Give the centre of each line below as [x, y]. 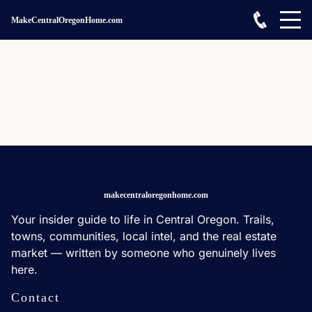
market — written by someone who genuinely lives [143, 253]
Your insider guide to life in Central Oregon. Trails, [143, 219]
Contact [36, 297]
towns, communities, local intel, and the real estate [144, 236]
